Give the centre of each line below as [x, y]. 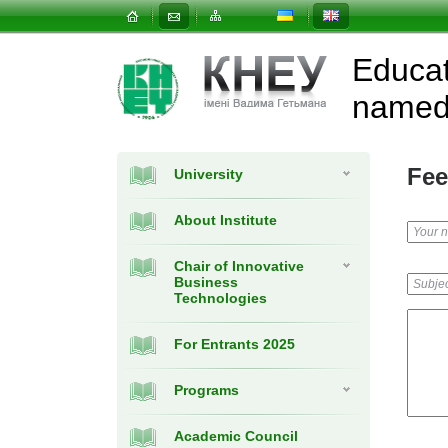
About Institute [225, 220]
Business [206, 282]
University [208, 174]
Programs [206, 390]
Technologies [220, 298]
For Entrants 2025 [234, 344]
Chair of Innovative [239, 266]
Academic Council [236, 436]
